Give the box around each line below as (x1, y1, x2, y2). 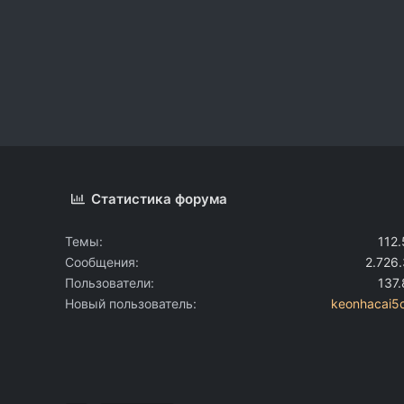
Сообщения (65, 253, 135, 270)
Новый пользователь (65, 295, 193, 311)
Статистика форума (91, 189, 228, 207)
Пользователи (65, 274, 151, 290)
